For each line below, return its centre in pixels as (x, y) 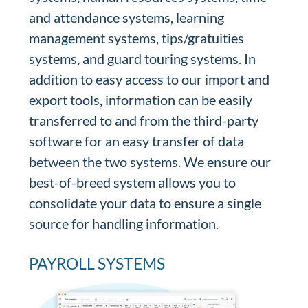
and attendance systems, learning (127, 17)
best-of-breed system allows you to (133, 182)
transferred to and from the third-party (144, 120)
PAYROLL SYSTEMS (97, 263)
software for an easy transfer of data (137, 141)
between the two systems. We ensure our (150, 162)
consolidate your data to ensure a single (145, 203)
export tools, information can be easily (141, 100)
